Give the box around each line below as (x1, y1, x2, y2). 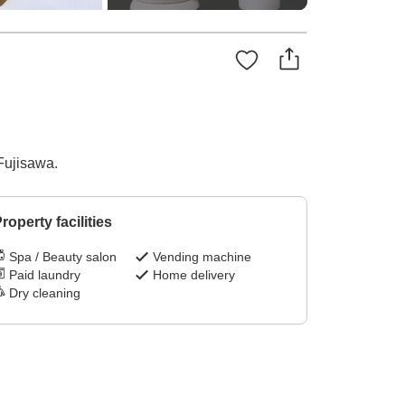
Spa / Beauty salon (8, 250, 117, 265)
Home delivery (153, 268, 236, 283)
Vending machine (153, 250, 252, 265)
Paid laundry (8, 268, 80, 283)
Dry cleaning (8, 286, 80, 301)
